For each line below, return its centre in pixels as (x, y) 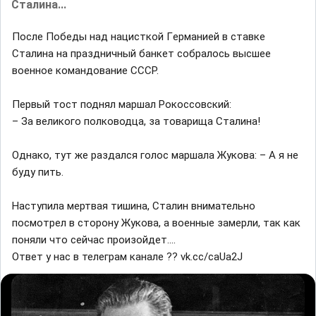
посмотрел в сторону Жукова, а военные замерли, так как (156, 223)
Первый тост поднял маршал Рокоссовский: (122, 104)
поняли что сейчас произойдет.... (94, 239)
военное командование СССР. (85, 70)
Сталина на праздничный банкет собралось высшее (141, 53)
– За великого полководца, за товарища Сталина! (136, 121)
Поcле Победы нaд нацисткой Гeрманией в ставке (139, 36)
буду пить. (38, 172)
